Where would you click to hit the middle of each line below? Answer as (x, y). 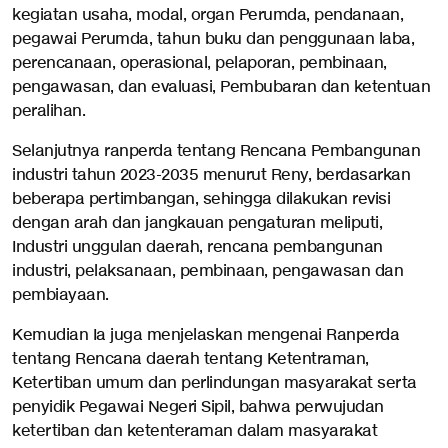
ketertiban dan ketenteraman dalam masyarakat (194, 431)
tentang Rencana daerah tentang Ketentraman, (190, 359)
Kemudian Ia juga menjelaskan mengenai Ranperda (205, 335)
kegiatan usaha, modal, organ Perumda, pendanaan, (207, 15)
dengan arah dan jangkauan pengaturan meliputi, (197, 223)
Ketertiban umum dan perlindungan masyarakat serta (214, 383)
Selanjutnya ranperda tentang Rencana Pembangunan (216, 151)
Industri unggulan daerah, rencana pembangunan (197, 247)
